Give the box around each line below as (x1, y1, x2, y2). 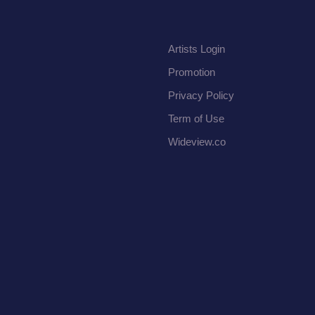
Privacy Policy (168, 89, 234, 102)
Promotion (168, 66, 215, 79)
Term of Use (168, 112, 224, 125)
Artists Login (168, 43, 225, 56)
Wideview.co (168, 136, 226, 148)
